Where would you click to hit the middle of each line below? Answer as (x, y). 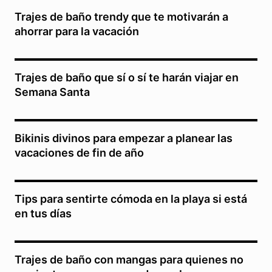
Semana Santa (52, 92)
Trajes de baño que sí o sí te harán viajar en (127, 77)
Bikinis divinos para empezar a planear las (124, 138)
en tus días (43, 213)
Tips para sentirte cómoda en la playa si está (131, 199)
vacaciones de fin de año (79, 152)
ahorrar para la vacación (77, 31)
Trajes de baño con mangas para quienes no (129, 259)
